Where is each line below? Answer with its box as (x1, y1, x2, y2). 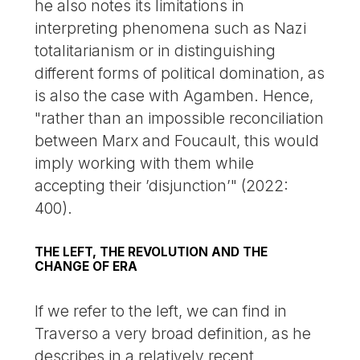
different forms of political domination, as (35, 63, 325, 84)
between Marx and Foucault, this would (35, 131, 320, 151)
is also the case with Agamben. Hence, (35, 86, 314, 106)
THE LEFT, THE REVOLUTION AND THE (35, 244, 268, 260)
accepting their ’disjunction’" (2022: (35, 176, 289, 196)
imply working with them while (35, 153, 255, 174)
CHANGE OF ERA (35, 259, 138, 275)
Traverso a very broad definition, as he (35, 324, 312, 344)
